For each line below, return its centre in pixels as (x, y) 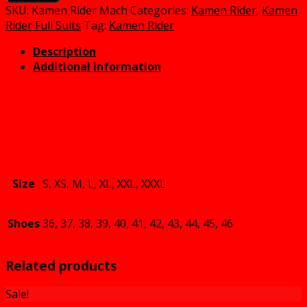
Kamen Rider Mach (79, 10)
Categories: (161, 10)
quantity (42, 53)
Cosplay (41, 23)
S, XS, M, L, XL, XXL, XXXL (104, 183)
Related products (61, 265)
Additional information (97, 66)
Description (64, 51)
